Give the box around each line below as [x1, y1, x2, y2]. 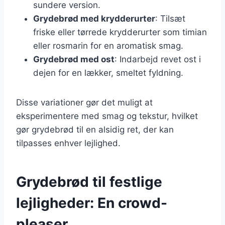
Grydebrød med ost [33, 54, 115, 64]
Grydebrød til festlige [16, 173, 162, 190]
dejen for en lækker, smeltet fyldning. [33, 67, 183, 78]
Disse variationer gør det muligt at [16, 97, 153, 107]
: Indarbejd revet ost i [115, 54, 201, 64]
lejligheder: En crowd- [16, 194, 167, 211]
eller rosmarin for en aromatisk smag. [33, 40, 183, 51]
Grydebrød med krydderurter [33, 13, 155, 24]
